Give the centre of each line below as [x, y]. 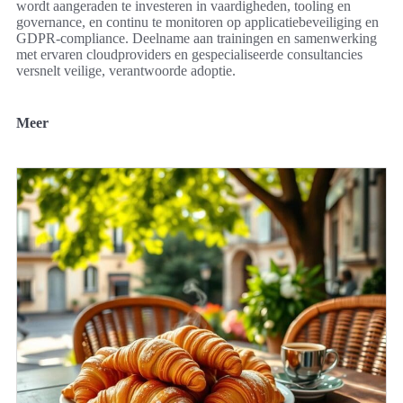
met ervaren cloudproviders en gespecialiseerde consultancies [189, 55]
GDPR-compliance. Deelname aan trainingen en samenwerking [197, 39]
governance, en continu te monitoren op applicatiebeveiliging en [197, 22]
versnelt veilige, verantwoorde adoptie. [126, 71]
